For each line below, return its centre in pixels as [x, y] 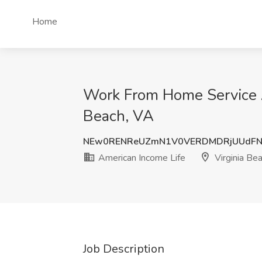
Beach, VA [118, 116]
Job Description [124, 249]
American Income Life [141, 158]
